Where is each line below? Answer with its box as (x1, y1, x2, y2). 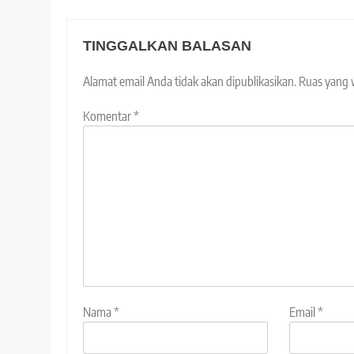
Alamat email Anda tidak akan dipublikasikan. (83, 73, 296, 90)
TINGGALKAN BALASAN (83, 38, 251, 55)
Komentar (83, 108, 134, 125)
